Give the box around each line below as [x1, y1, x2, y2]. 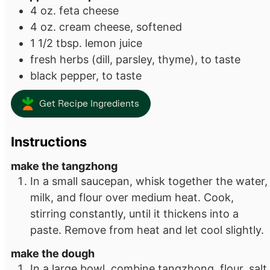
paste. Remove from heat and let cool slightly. [30, 223, 264, 236]
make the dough [11, 247, 95, 260]
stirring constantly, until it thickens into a [30, 207, 239, 220]
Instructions [11, 134, 87, 150]
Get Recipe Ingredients [39, 98, 139, 108]
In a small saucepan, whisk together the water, [30, 174, 268, 187]
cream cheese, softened [59, 20, 182, 34]
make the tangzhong [11, 159, 118, 172]
